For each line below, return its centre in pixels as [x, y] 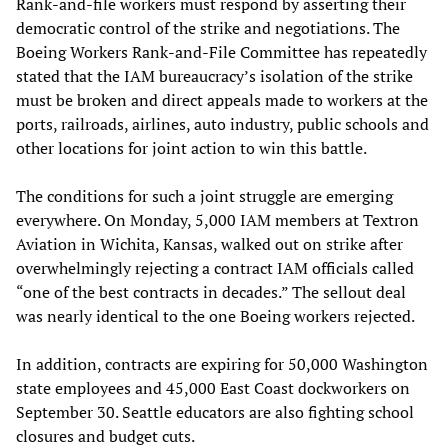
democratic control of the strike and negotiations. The [208, 28]
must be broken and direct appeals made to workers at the [222, 100]
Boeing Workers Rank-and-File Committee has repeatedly [221, 52]
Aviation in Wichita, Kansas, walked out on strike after [209, 244]
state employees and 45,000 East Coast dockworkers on [213, 388]
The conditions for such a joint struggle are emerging [204, 196]
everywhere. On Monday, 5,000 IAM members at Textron [217, 220]
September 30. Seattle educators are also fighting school [215, 412]
